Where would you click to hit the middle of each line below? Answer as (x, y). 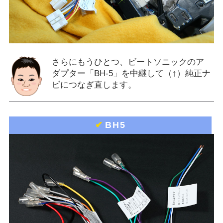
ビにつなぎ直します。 (94, 85)
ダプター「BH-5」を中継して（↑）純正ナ (131, 73)
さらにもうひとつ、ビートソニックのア (128, 62)
